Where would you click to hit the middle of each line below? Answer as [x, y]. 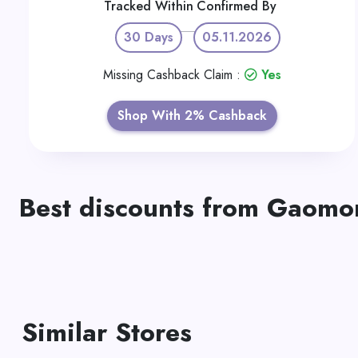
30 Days [148, 37]
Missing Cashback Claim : [173, 75]
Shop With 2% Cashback [192, 115]
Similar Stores [107, 332]
